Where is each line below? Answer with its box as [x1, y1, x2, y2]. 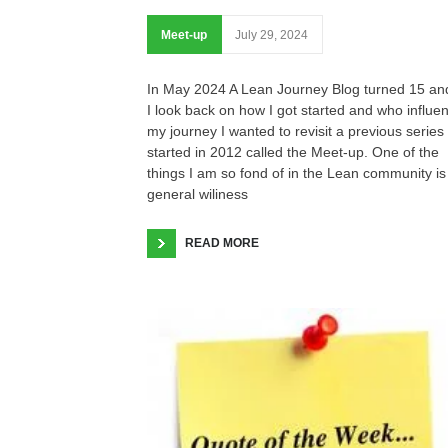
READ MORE [185, 236, 259, 251]
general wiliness [147, 186, 248, 203]
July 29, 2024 [235, 28, 308, 43]
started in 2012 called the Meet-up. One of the [147, 144, 439, 161]
